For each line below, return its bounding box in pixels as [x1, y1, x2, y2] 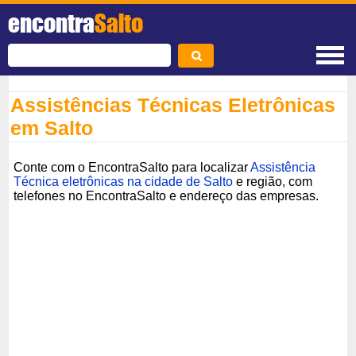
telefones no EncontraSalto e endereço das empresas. [14, 188, 319, 203]
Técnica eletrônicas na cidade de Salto [14, 174, 234, 188]
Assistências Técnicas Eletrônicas [10, 94, 336, 116]
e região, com [233, 174, 313, 188]
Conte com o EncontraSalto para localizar [14, 160, 251, 174]
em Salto [10, 117, 94, 139]
